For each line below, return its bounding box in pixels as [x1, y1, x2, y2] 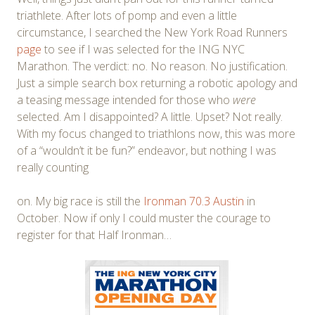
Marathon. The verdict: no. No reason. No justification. [17, 58, 288, 74]
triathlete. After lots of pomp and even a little [17, 7, 237, 23]
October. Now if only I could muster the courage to [17, 210, 271, 226]
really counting [17, 159, 89, 175]
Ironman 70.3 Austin [143, 193, 244, 209]
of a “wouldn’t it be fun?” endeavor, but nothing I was [17, 142, 276, 158]
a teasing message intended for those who [17, 91, 233, 108]
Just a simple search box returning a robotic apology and [17, 75, 297, 91]
